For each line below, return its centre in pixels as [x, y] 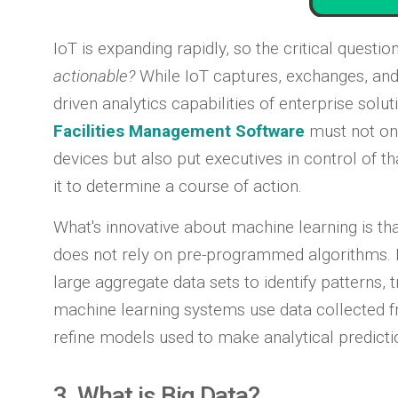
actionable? [94, 76]
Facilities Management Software [179, 131]
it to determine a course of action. [178, 186]
